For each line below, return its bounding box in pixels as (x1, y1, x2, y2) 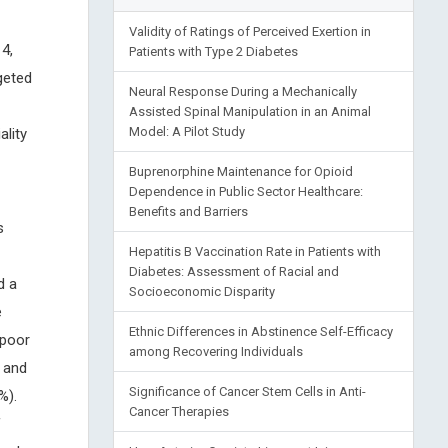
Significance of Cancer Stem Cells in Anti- (128, 384, 366, 399)
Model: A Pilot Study (128, 124, 245, 139)
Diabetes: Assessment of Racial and (128, 264, 339, 279)
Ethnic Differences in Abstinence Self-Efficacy (128, 324, 393, 339)
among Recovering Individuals (128, 344, 303, 359)
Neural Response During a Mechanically (128, 84, 357, 99)
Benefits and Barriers (128, 204, 248, 219)
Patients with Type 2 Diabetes (128, 44, 298, 59)
